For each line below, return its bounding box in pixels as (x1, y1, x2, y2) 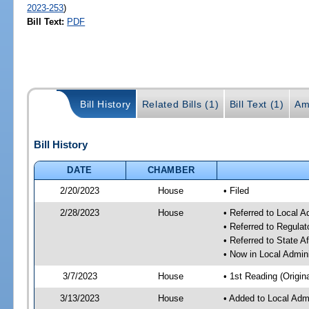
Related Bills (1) (141, 99, 219, 110)
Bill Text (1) (229, 99, 284, 110)
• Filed (223, 185, 249, 196)
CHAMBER (147, 164, 196, 175)
